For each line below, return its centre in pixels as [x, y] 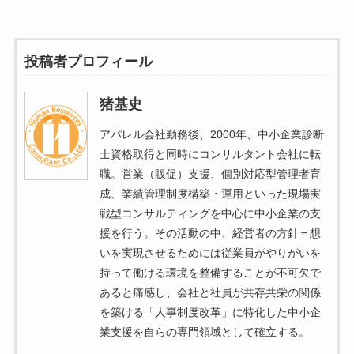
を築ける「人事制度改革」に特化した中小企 [210, 312]
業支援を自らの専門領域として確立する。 [204, 331]
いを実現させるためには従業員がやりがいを [210, 252]
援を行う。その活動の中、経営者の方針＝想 [210, 233]
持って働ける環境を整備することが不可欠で [210, 272]
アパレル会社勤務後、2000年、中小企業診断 [211, 134]
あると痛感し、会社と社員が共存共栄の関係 [210, 292]
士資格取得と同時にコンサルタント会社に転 [210, 154]
